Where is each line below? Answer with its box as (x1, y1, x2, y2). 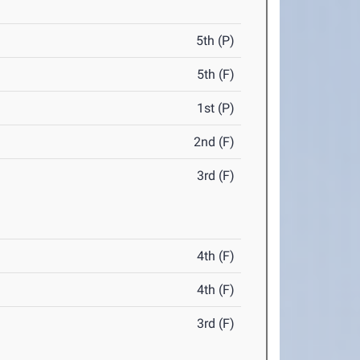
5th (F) (197, 67, 235, 83)
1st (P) (197, 100, 235, 117)
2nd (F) (194, 134, 235, 150)
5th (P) (196, 33, 235, 49)
